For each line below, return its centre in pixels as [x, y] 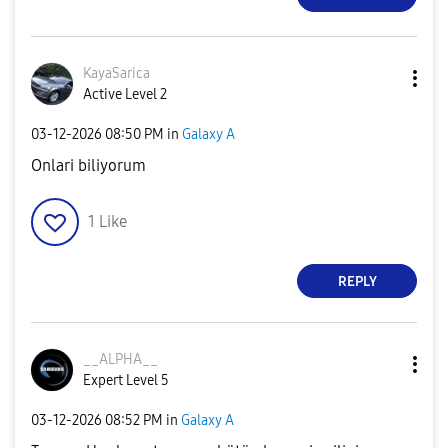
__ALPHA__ [120, 359]
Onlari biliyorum [88, 165]
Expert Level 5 [126, 380]
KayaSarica [116, 73]
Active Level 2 [125, 94]
